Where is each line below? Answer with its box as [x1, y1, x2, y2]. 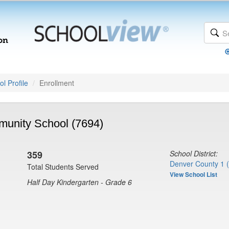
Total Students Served [27, 162, 99, 172]
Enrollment [39, 78, 74, 88]
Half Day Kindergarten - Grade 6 [27, 177, 132, 187]
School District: [170, 148, 218, 158]
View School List [170, 170, 217, 179]
